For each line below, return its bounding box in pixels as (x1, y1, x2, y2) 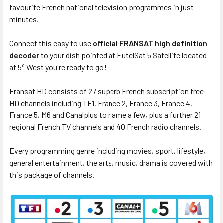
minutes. (9, 14, 39, 24)
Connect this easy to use (9, 38, 91, 48)
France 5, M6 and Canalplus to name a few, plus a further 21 (9, 110, 201, 119)
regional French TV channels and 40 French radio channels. (9, 121, 201, 131)
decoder (9, 50, 39, 60)
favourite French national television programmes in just (9, 2, 194, 12)
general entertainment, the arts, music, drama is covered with (9, 157, 213, 167)
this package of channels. (9, 169, 94, 179)
